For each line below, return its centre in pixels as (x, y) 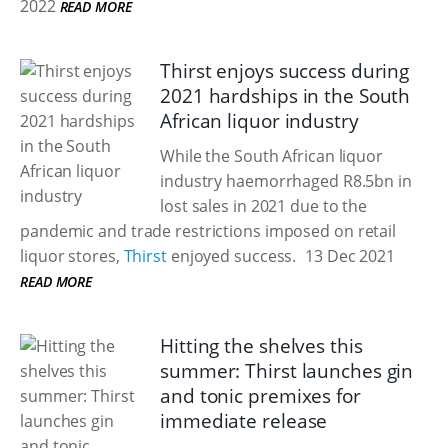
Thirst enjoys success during (285, 71)
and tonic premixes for (260, 396)
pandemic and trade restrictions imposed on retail (208, 231)
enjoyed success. (231, 256)
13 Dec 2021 (348, 256)
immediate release (244, 421)
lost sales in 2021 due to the (264, 206)
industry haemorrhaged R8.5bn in (286, 181)
